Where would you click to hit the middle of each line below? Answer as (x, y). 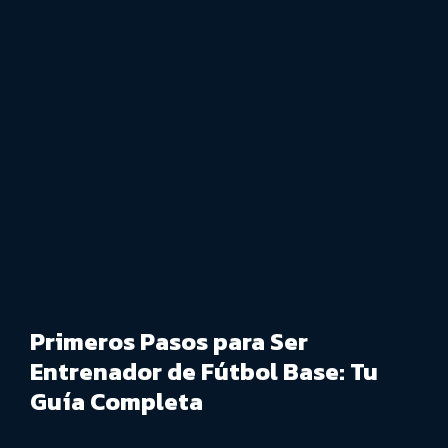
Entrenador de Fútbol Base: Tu (204, 372)
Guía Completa (116, 402)
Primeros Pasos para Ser (169, 342)
